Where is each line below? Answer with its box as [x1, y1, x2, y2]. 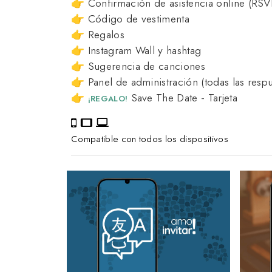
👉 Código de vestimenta [71, 11, 190, 27]
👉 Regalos [71, 27, 124, 43]
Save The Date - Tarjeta [127, 90, 237, 106]
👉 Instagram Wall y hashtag [71, 42, 202, 59]
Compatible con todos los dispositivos [71, 132, 228, 146]
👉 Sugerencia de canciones [71, 58, 205, 75]
